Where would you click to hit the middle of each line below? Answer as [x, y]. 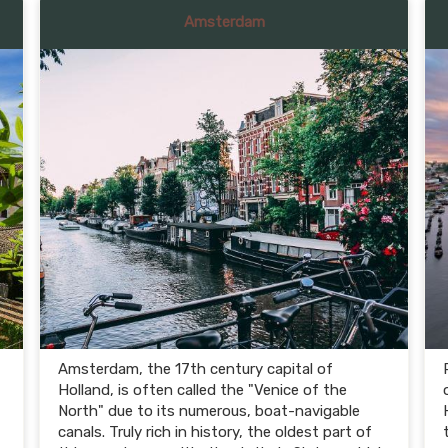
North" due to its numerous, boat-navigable [209, 411]
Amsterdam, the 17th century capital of [195, 369]
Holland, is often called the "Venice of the [202, 390]
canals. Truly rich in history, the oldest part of [215, 432]
